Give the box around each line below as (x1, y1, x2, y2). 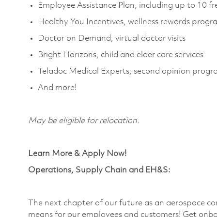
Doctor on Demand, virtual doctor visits (38, 34, 187, 43)
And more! (38, 83, 77, 92)
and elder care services (120, 50, 204, 59)
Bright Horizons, (38, 50, 99, 59)
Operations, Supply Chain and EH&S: (28, 166, 170, 174)
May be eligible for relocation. (28, 116, 139, 125)
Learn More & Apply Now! (28, 149, 126, 158)
